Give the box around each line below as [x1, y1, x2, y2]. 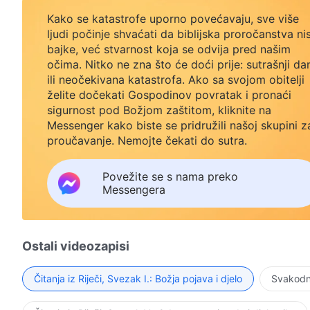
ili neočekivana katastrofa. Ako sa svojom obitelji [47, 72, 304, 86]
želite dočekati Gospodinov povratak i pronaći [47, 87, 291, 102]
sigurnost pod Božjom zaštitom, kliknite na [47, 102, 271, 117]
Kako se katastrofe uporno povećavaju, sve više [47, 11, 299, 26]
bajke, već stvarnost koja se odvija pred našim [47, 42, 291, 56]
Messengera [102, 182, 165, 197]
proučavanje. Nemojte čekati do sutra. [47, 133, 247, 147]
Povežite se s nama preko [102, 169, 238, 183]
